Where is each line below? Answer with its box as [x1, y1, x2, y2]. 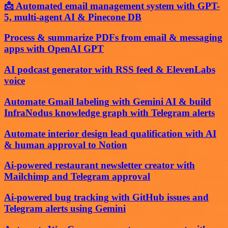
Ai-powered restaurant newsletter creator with [4, 160, 195, 171]
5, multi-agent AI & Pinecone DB [4, 11, 141, 22]
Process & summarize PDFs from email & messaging [4, 32, 222, 43]
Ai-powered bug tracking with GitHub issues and [4, 192, 209, 203]
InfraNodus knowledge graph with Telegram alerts [4, 107, 215, 118]
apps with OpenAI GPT [4, 43, 104, 54]
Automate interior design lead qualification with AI [4, 128, 216, 139]
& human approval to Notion [4, 139, 127, 150]
